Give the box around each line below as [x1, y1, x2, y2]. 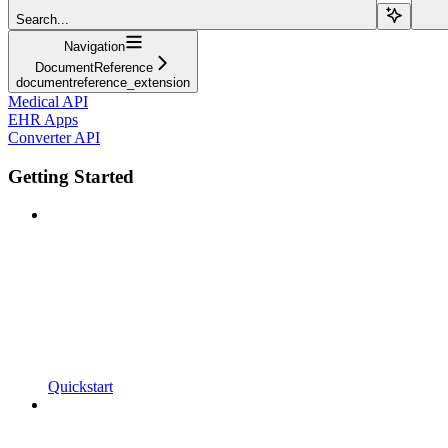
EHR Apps [8, 110, 78, 128]
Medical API [8, 92, 88, 110]
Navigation [63, 38, 125, 54]
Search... [16, 11, 69, 27]
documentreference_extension [16, 74, 190, 90]
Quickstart [48, 378, 113, 396]
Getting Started [8, 165, 134, 187]
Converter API [8, 128, 100, 146]
